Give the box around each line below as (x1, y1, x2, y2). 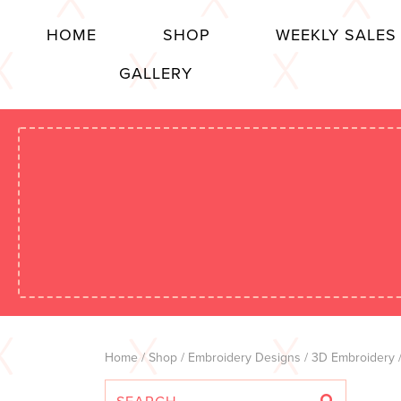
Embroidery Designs (188, 349, 301, 365)
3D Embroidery (311, 349, 395, 365)
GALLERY (119, 64, 192, 83)
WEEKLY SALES (276, 25, 397, 45)
